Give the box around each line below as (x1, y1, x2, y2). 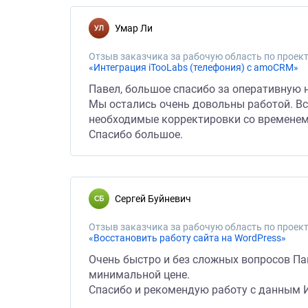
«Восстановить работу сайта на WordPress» (89, 232, 286, 243)
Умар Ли (120, 23, 153, 34)
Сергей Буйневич (121, 193, 191, 204)
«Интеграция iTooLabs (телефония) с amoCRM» (89, 62, 298, 73)
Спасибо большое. (89, 128, 183, 141)
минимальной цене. (89, 268, 190, 281)
